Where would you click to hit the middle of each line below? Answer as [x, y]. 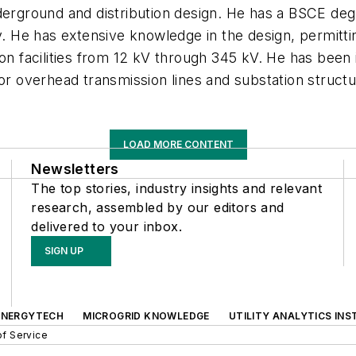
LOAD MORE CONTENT [178, 144]
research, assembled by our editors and [158, 207]
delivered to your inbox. [106, 226]
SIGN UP [64, 251]
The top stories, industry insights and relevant [177, 188]
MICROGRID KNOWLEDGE [146, 316]
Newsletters [75, 169]
